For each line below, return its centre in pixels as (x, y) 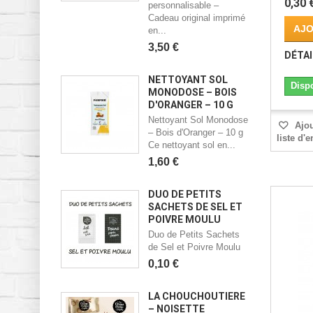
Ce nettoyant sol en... (192, 145)
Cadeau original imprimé (197, 17)
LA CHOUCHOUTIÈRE (197, 296)
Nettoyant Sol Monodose (198, 119)
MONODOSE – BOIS (192, 92)
